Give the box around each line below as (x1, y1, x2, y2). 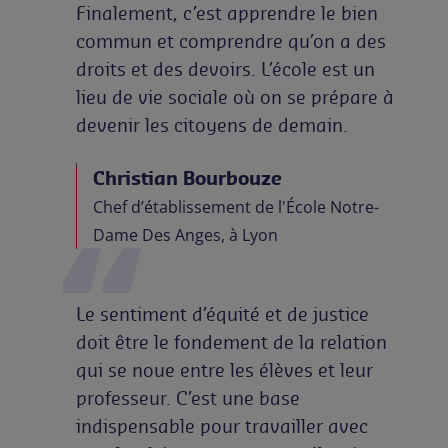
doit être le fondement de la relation (76, 330, 387, 355)
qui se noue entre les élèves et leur (76, 358, 373, 383)
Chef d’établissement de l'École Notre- (93, 196, 379, 219)
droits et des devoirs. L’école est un (76, 57, 375, 82)
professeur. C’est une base (76, 386, 300, 411)
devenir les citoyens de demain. (76, 113, 348, 138)
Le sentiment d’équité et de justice (76, 302, 369, 327)
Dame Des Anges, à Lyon (93, 224, 278, 247)
